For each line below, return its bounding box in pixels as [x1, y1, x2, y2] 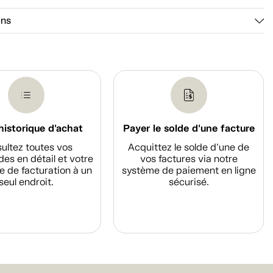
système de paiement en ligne [121, 165, 256, 177]
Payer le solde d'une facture [122, 122, 255, 135]
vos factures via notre [140, 153, 238, 165]
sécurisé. [168, 176, 209, 188]
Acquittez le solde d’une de [128, 141, 250, 154]
